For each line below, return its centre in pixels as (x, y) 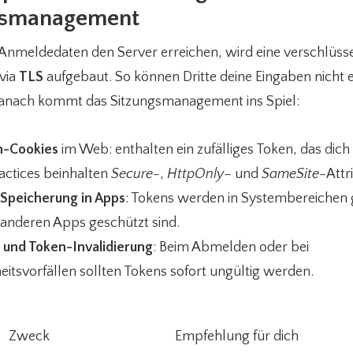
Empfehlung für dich (237, 336)
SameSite (290, 174)
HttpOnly (195, 174)
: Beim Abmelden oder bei (231, 247)
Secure (132, 174)
